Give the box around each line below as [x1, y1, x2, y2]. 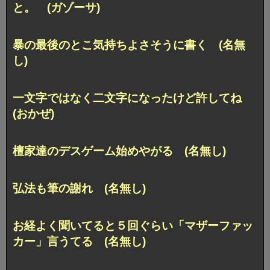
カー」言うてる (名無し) [13, 234, 146, 248]
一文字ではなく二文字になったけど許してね [13, 91, 253, 104]
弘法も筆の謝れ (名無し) [13, 181, 146, 195]
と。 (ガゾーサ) [13, 1, 100, 14]
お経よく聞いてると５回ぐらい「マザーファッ [13, 219, 253, 232]
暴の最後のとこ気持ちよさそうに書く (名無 [13, 39, 245, 52]
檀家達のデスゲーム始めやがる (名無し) [13, 144, 226, 157]
